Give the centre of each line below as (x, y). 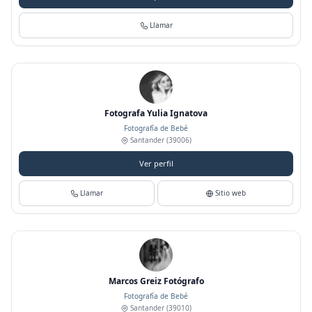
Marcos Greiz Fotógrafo (156, 281)
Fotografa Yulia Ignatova (156, 113)
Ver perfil (156, 163)
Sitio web (230, 193)
